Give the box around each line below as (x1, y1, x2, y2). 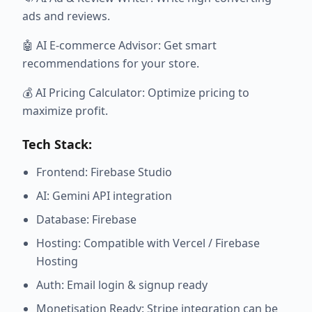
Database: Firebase (36, 212, 136, 228)
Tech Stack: (22, 136, 92, 153)
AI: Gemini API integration (36, 188, 172, 204)
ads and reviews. (22, 8, 110, 24)
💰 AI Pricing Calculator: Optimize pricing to (22, 85, 249, 101)
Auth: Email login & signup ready (36, 277, 208, 293)
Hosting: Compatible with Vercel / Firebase (36, 235, 260, 251)
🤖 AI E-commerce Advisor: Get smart (22, 38, 217, 54)
